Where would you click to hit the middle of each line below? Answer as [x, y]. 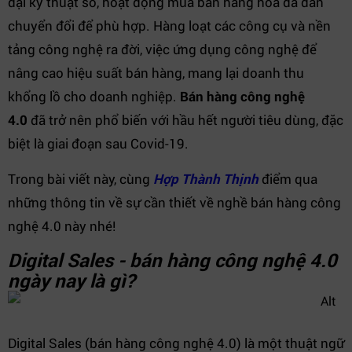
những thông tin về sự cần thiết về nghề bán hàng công [174, 202]
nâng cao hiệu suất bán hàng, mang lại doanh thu [156, 73]
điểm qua [288, 179]
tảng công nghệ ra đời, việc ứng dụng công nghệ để [162, 49]
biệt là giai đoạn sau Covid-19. [100, 143]
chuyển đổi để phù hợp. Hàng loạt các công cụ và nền [169, 26]
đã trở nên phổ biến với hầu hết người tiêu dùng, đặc [185, 120]
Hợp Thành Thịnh [206, 179]
